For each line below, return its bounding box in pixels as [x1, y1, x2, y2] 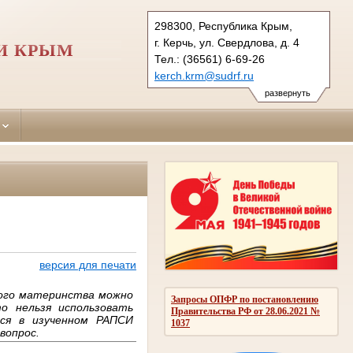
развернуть [264, 88, 310, 98]
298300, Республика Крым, [154, 20, 292, 32]
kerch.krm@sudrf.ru [154, 69, 254, 82]
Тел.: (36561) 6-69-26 [154, 53, 265, 65]
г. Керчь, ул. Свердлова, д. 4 [154, 36, 299, 49]
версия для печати [39, 258, 136, 272]
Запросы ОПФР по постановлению [171, 293, 318, 305]
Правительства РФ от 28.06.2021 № [171, 305, 320, 317]
